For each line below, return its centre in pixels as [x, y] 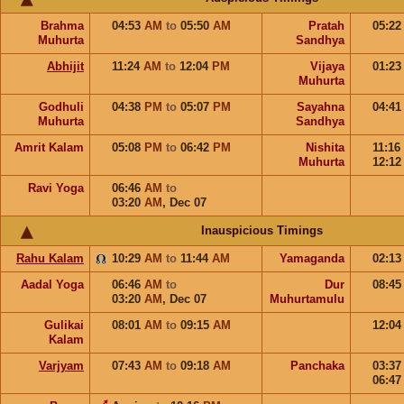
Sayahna [321, 107]
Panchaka [317, 366]
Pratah [326, 26]
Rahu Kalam [50, 258]
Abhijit [65, 66]
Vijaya [327, 66]
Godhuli [61, 107]
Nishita [325, 147]
